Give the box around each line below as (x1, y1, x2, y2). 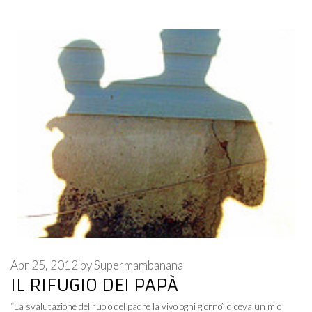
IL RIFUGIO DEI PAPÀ (10, 274, 178, 296)
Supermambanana (94, 257, 183, 272)
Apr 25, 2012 (10, 257, 78, 272)
